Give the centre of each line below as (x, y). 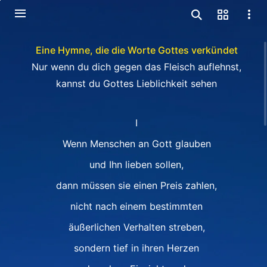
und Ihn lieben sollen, (136, 164)
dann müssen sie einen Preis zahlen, (136, 185)
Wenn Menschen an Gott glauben (136, 144)
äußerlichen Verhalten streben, (136, 227)
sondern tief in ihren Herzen (136, 248)
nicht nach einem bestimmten (136, 206)
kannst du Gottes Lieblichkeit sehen (136, 83)
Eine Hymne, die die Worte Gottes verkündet (136, 50)
